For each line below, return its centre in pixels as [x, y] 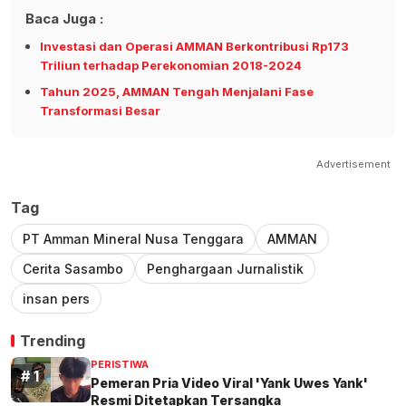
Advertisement [353, 164]
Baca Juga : [64, 19]
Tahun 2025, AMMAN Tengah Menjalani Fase [177, 92]
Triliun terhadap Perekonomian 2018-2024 [171, 66]
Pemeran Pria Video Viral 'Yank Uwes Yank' [229, 382]
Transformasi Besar [100, 111]
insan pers [56, 299]
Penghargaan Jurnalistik [225, 269]
